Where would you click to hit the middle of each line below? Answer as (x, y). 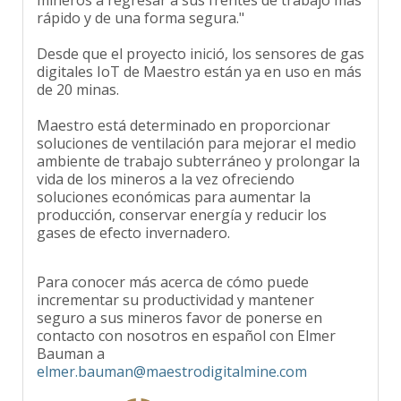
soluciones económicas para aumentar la (174, 185)
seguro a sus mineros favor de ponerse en (179, 306)
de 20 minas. (78, 77)
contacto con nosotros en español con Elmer (186, 324)
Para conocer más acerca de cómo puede (173, 270)
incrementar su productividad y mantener (175, 288)
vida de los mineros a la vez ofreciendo (166, 167)
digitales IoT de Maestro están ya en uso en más (199, 60)
